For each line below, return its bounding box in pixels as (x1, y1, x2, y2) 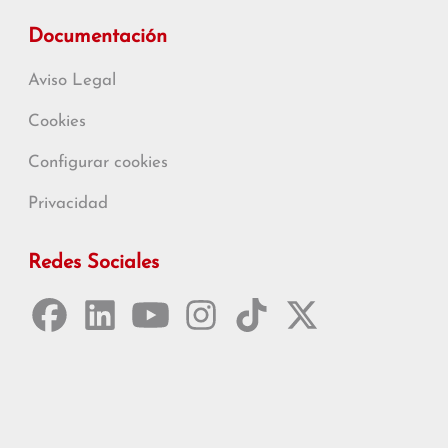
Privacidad (28, 195, 108, 212)
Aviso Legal (28, 72, 116, 89)
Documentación (28, 27, 167, 47)
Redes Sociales (28, 253, 159, 273)
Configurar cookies (28, 154, 168, 171)
